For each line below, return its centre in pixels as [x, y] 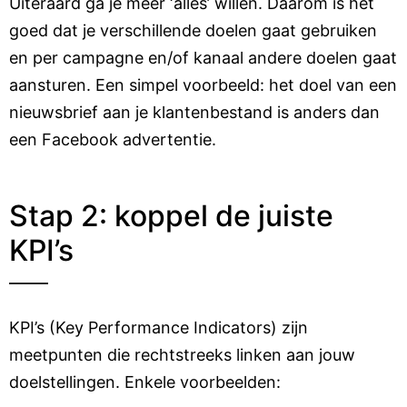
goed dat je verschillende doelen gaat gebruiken [193, 31]
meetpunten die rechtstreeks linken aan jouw [182, 355]
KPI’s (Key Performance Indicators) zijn [159, 328]
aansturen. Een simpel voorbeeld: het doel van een [203, 85]
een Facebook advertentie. [113, 140]
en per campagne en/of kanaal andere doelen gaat [203, 58]
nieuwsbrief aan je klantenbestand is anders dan [194, 113]
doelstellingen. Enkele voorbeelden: [145, 382]
